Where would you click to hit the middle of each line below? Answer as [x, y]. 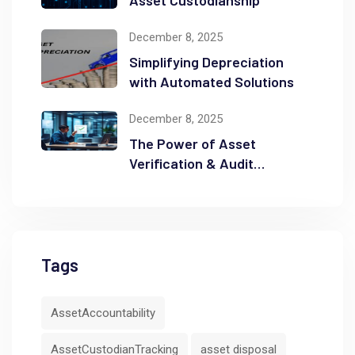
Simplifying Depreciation [206, 61]
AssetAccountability [103, 313]
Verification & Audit [191, 163]
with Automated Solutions [212, 81]
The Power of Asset [193, 143]
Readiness [162, 183]
